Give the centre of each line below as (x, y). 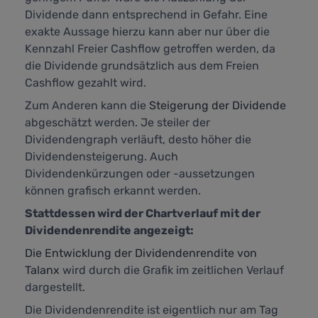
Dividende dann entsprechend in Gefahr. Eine (146, 15)
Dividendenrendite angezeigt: (109, 231)
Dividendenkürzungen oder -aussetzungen (140, 174)
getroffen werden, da (218, 49)
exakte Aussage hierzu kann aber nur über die (147, 32)
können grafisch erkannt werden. (113, 191)
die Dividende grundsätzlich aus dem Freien (142, 66)
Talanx (42, 270)
